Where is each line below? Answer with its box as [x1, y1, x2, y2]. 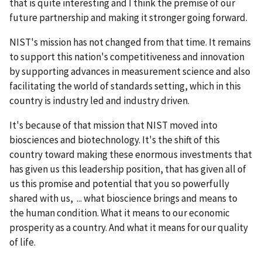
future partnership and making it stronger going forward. [9, 11, 247, 24]
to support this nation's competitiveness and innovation [9, 50, 244, 63]
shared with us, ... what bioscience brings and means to [9, 191, 237, 205]
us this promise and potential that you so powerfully [9, 177, 229, 190]
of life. [9, 235, 36, 249]
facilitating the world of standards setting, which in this [9, 79, 241, 92]
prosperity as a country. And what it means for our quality [9, 220, 248, 234]
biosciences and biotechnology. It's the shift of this [9, 133, 220, 146]
